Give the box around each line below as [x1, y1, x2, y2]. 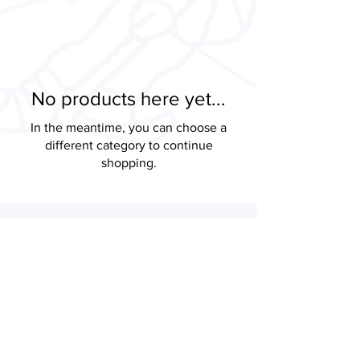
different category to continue [44, 138, 213, 152]
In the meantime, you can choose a [31, 121, 227, 134]
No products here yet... [31, 88, 226, 109]
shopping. [100, 156, 157, 170]
